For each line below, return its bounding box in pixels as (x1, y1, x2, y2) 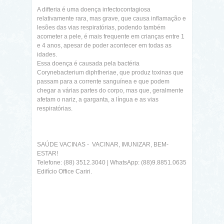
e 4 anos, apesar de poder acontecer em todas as (37, 42, 171, 49)
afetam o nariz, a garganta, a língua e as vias (37, 96, 158, 103)
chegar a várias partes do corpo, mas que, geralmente (37, 87, 183, 94)
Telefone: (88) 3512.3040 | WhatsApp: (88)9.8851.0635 (37, 159, 186, 166)
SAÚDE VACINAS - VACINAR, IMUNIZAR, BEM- (37, 141, 168, 148)
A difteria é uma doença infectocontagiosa (37, 6, 150, 13)
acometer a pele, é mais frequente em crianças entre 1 (37, 33, 184, 40)
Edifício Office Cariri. (37, 168, 92, 175)
